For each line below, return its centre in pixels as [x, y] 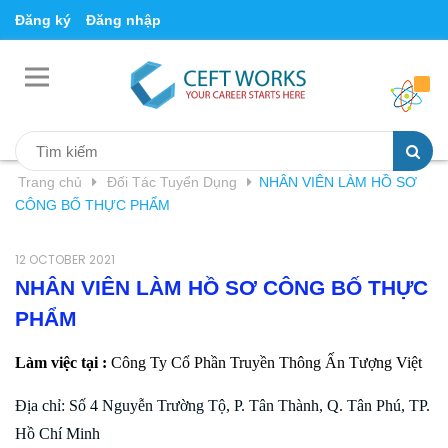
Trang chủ [50, 182]
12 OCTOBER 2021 [65, 259]
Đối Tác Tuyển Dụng [172, 182]
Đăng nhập [123, 20]
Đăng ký [43, 20]
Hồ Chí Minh [57, 433]
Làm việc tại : [63, 362]
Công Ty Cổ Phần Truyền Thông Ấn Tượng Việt [266, 362]
